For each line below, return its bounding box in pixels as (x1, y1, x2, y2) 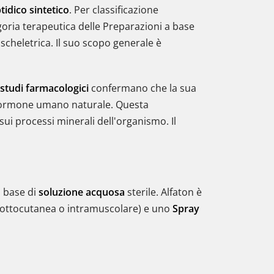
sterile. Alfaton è (125, 185, 202, 199)
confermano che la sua (89, 81, 196, 95)
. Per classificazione (69, 3, 158, 17)
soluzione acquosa (39, 185, 125, 199)
